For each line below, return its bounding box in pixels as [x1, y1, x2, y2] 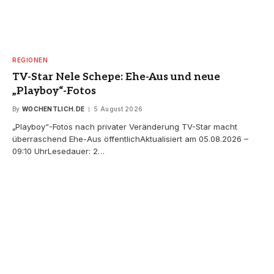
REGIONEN [12, 56, 48, 64]
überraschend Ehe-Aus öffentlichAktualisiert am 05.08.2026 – [12, 133, 248, 144]
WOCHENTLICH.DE [21, 105, 85, 113]
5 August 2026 [94, 105, 143, 113]
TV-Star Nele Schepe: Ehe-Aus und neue [12, 70, 220, 83]
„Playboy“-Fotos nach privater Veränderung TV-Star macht [12, 121, 237, 131]
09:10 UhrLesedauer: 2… [12, 146, 105, 156]
